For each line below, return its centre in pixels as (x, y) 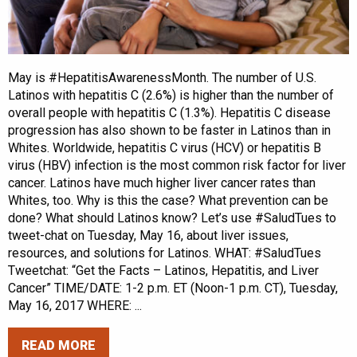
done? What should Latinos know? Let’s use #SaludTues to (172, 218)
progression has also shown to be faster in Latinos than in (169, 131)
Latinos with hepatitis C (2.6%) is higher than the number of (171, 96)
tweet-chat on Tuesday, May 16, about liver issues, (148, 236)
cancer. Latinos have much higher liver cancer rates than (162, 183)
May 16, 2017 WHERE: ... (75, 306)
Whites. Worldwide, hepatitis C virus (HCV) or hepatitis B (165, 148)
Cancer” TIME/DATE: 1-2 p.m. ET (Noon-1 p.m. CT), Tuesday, (173, 288)
